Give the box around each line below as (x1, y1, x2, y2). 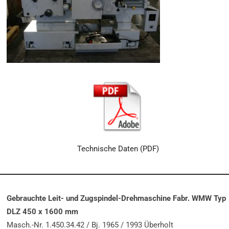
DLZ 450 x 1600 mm (7, 207, 79, 216)
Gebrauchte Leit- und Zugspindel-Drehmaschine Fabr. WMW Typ (7, 193, 226, 203)
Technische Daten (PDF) (77, 144, 159, 153)
